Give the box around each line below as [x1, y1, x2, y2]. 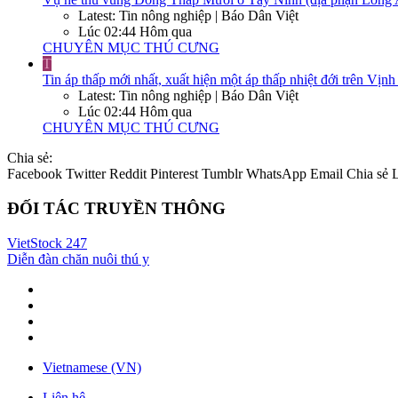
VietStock [7, 235, 62, 251]
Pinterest [150, 166, 198, 182]
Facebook [7, 166, 62, 182]
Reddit [109, 166, 147, 182]
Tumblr [202, 166, 243, 182]
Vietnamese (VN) [43, 359, 141, 375]
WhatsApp [246, 166, 306, 182]
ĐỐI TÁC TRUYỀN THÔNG [7, 198, 226, 218]
